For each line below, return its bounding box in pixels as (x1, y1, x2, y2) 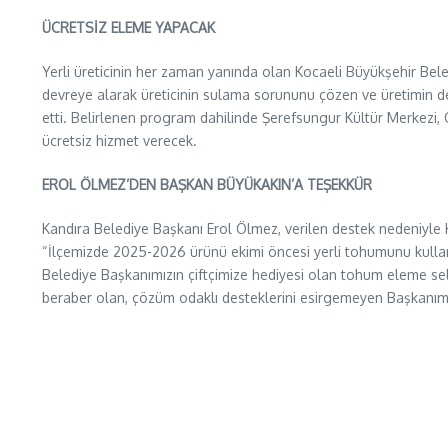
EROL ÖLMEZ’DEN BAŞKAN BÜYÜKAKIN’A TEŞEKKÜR (42, 176, 372, 193)
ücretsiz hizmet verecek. (42, 132, 197, 149)
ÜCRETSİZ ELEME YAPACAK (42, 19, 215, 36)
